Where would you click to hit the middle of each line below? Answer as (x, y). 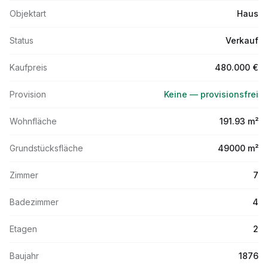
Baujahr (24, 256)
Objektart (28, 13)
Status (22, 40)
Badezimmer (34, 202)
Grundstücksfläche (46, 148)
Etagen (23, 229)
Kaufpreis (28, 67)
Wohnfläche (33, 121)
